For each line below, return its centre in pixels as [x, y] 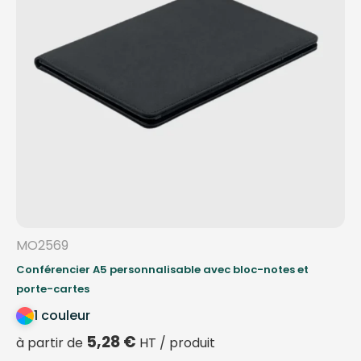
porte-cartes [53, 288]
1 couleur [62, 315]
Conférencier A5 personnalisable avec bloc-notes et [162, 269]
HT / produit [176, 342]
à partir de [51, 342]
